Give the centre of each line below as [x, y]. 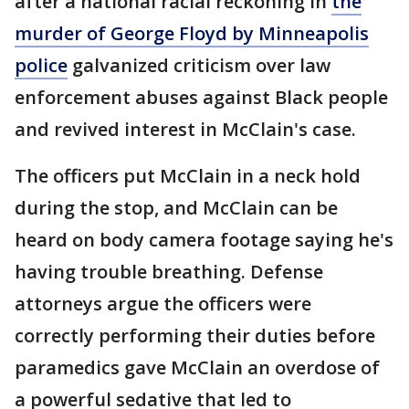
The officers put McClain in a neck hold [188, 176]
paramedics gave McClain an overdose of [197, 367]
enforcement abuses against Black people [201, 97]
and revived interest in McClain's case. [185, 129]
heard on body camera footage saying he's [204, 240]
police [41, 65]
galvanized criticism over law [199, 65]
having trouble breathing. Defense [169, 272]
